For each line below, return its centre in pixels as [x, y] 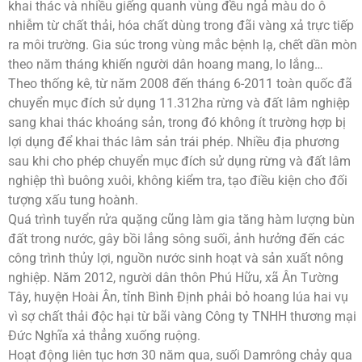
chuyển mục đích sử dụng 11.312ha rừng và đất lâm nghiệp [179, 103]
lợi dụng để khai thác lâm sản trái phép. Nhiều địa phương [174, 141]
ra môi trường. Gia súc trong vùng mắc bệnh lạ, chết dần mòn [183, 44]
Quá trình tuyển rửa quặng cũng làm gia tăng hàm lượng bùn [181, 219]
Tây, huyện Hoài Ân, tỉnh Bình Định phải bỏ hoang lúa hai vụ [178, 297]
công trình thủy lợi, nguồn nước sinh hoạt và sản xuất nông [176, 258]
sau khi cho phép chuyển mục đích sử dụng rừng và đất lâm [179, 161]
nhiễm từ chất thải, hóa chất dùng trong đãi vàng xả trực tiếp [181, 25]
